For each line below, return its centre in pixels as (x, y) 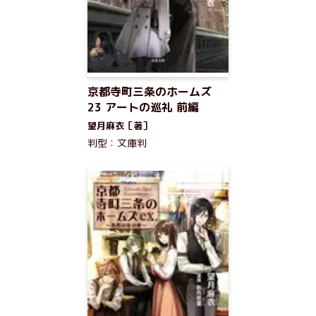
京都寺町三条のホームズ (150, 92)
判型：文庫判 (117, 143)
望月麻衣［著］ (120, 126)
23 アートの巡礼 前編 (143, 107)
